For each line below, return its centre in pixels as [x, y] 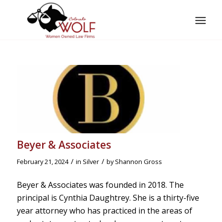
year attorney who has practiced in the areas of [104, 211]
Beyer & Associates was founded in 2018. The [100, 185]
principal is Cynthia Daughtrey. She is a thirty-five [108, 198]
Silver [91, 161]
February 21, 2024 [42, 161]
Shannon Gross [138, 161]
